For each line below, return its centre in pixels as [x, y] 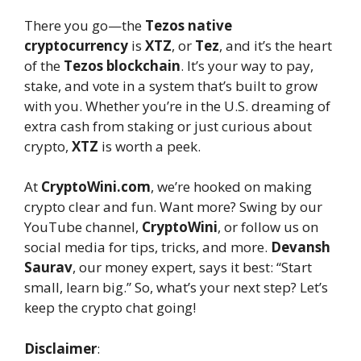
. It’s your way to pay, [247, 65]
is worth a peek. [149, 146]
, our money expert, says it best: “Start [192, 268]
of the [44, 65]
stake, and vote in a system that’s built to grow [171, 85]
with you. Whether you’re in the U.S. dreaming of [177, 106]
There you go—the [85, 25]
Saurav [48, 268]
